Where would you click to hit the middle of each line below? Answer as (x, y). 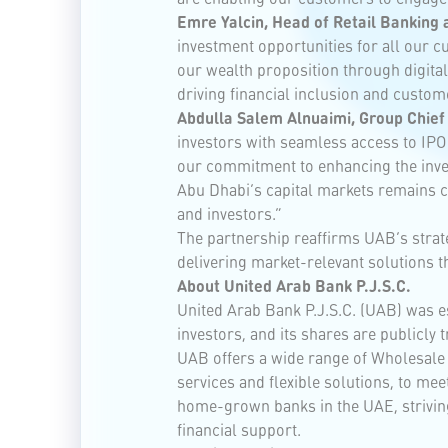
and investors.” (229, 213)
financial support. (239, 429)
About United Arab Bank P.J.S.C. (294, 285)
